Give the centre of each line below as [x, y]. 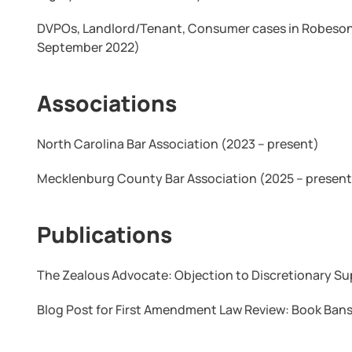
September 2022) [89, 47]
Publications [105, 234]
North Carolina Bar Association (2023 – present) [178, 144]
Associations [107, 103]
